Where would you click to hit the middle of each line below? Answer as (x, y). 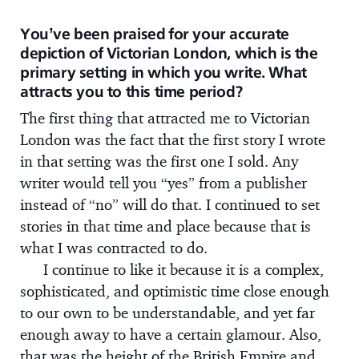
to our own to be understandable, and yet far (167, 313)
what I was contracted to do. (114, 248)
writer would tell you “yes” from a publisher (163, 183)
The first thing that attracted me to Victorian (165, 118)
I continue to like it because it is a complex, (183, 270)
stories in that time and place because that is (165, 226)
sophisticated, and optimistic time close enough (175, 291)
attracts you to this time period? (131, 92)
